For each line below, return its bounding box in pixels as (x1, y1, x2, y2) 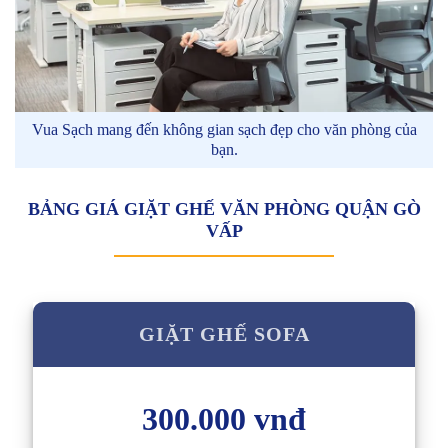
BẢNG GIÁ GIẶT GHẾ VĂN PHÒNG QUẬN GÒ (27, 198, 421, 219)
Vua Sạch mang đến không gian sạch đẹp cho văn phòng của (31, 120, 417, 138)
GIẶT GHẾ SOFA (138, 322, 310, 345)
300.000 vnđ (142, 400, 306, 437)
